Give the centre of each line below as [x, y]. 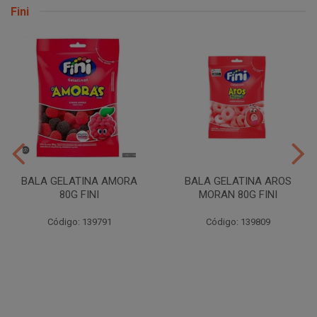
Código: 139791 [79, 221]
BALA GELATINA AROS [238, 181]
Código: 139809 [238, 221]
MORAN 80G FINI [238, 194]
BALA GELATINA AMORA [79, 181]
